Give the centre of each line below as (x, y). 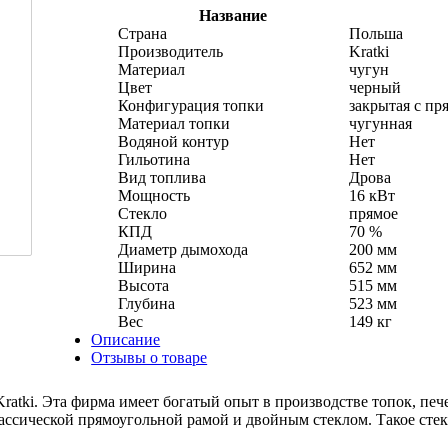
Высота (143, 285)
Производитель (170, 51)
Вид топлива (161, 177)
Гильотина (153, 159)
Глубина (146, 303)
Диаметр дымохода (182, 249)
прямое (373, 213)
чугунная (380, 123)
